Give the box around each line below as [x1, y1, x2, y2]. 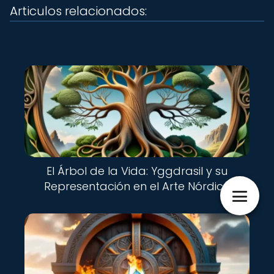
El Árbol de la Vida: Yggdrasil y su [46, 163, 228, 179]
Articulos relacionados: [10, 2, 147, 20]
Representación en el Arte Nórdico [43, 179, 231, 194]
